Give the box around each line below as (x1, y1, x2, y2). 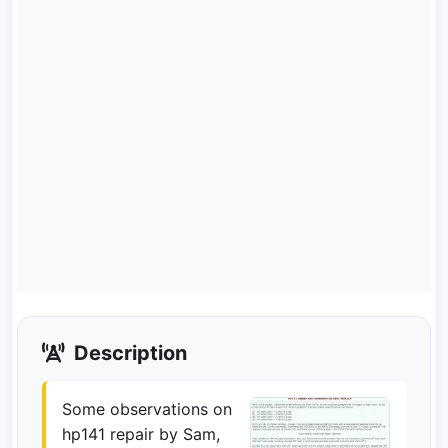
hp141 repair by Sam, (62, 424, 220, 444)
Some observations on (62, 399, 232, 419)
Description (69, 341, 187, 365)
